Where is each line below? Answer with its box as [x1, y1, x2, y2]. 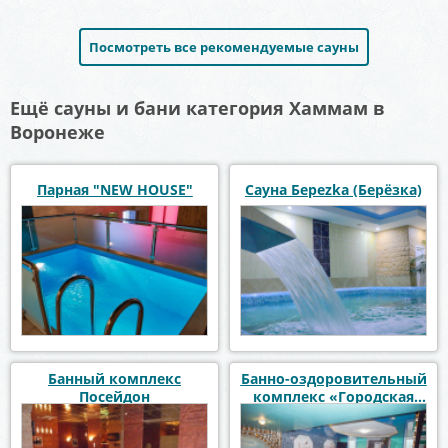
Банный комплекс [48, 369, 181, 389]
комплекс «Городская [253, 387, 414, 407]
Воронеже [10, 120, 105, 145]
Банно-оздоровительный [240, 369, 427, 389]
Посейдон [79, 387, 150, 407]
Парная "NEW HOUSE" [36, 180, 193, 200]
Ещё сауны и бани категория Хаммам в [10, 96, 385, 121]
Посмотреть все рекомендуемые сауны [89, 38, 359, 57]
